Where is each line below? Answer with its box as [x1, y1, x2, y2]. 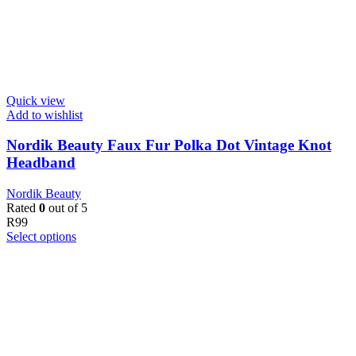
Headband [6, 154, 75, 172]
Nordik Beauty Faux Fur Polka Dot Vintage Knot [6, 137, 331, 154]
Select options [6, 229, 76, 243]
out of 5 [45, 200, 87, 215]
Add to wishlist [6, 107, 83, 122]
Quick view [6, 93, 65, 107]
